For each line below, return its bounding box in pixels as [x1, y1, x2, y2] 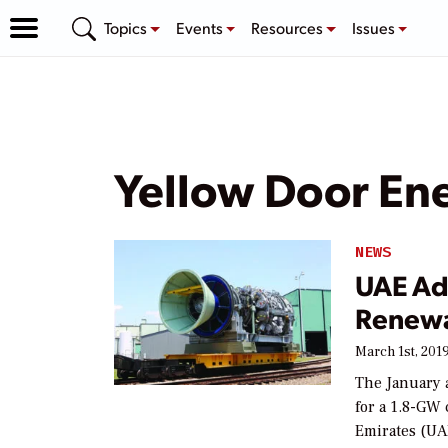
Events [175, 16, 226, 38]
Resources [251, 16, 327, 38]
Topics [104, 16, 150, 38]
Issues [351, 16, 398, 38]
